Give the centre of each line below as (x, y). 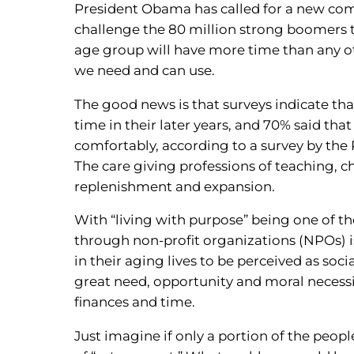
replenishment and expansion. (175, 186)
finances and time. (135, 302)
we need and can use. (145, 70)
